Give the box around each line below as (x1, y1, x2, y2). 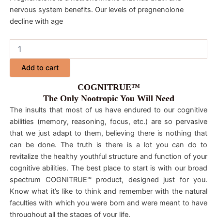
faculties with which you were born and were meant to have (10, 199, 207, 208)
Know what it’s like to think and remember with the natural (10, 187, 207, 196)
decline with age (10, 16, 63, 26)
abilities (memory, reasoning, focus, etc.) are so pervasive (10, 117, 207, 126)
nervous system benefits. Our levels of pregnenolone (10, 5, 184, 14)
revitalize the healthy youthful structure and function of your (10, 152, 207, 161)
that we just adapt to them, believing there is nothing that (10, 129, 207, 138)
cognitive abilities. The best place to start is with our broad (10, 164, 207, 173)
